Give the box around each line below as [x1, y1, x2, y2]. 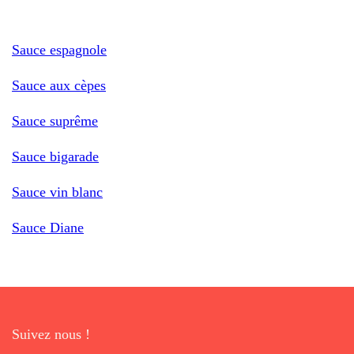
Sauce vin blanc [12, 183, 103, 200]
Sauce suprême [12, 112, 98, 129]
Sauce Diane [12, 219, 84, 235]
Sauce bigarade [12, 148, 99, 164]
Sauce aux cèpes [12, 77, 106, 93]
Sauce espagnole [12, 41, 107, 58]
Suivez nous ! [12, 326, 90, 342]
